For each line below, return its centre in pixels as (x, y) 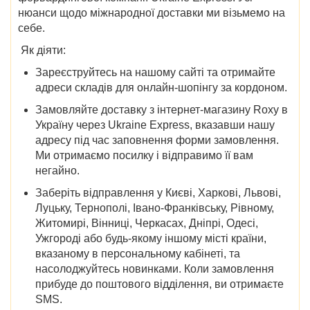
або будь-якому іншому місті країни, (175, 238)
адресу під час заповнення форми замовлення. (157, 140)
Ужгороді (60, 238)
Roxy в (271, 109)
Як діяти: (42, 50)
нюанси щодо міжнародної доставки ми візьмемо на (152, 12)
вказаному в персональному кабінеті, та (138, 253)
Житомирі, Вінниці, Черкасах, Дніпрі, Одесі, (147, 223)
